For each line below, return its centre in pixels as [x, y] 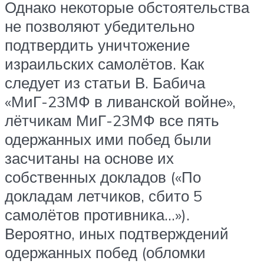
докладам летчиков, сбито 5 [103, 195]
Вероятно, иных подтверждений [117, 233]
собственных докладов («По [103, 176]
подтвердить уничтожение [97, 44]
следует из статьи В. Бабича [105, 82]
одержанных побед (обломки [105, 252]
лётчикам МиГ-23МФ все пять [112, 120]
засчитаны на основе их [89, 158]
